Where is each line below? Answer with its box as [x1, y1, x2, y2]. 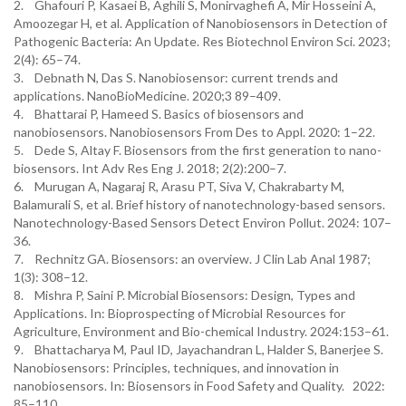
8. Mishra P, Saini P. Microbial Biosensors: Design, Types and [14, 287, 355, 303]
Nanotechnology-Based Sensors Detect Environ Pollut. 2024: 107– [14, 215, 391, 230]
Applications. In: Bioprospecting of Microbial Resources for [14, 305, 345, 321]
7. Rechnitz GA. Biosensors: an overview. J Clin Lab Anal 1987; [14, 251, 371, 266]
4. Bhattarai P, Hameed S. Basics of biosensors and [14, 106, 304, 121]
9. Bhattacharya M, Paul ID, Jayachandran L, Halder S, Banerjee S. [14, 342, 383, 357]
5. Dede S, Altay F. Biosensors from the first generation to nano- [14, 142, 382, 158]
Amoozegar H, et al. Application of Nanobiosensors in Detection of [14, 15, 387, 31]
